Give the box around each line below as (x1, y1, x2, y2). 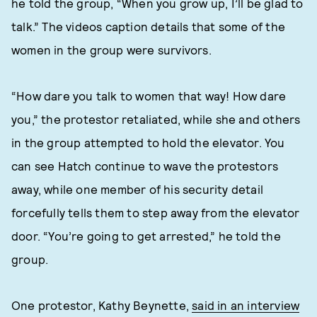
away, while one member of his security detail (11, 182, 264, 196)
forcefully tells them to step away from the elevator (11, 205, 300, 219)
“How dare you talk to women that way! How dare (11, 88, 287, 103)
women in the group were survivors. (11, 42, 212, 57)
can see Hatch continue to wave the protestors (11, 158, 279, 173)
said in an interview (192, 298, 300, 312)
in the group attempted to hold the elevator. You (11, 135, 285, 149)
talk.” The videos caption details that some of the (11, 19, 286, 33)
